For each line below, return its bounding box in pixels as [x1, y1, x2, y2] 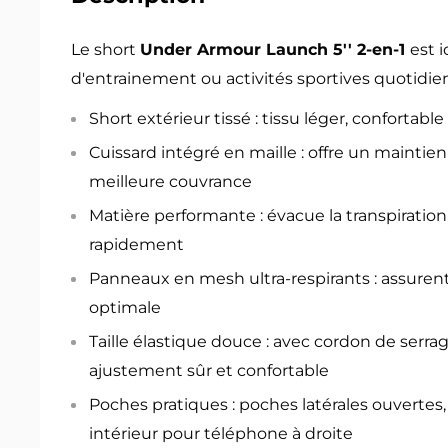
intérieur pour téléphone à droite [89, 424, 353, 444]
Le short [71, 40, 140, 60]
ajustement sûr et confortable [89, 361, 329, 381]
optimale [89, 298, 161, 318]
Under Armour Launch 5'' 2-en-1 [140, 40, 410, 60]
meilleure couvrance [89, 172, 252, 192]
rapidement [89, 235, 184, 255]
